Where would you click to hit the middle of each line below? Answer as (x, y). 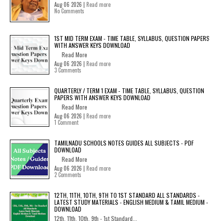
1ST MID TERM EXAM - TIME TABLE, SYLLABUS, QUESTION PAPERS (132, 38)
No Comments (69, 11)
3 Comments (68, 70)
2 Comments (68, 175)
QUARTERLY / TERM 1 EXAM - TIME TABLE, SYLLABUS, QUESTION (129, 91)
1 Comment (66, 123)
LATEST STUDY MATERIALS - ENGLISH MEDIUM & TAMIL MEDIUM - (131, 202)
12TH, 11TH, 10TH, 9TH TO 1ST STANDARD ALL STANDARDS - (127, 195)
